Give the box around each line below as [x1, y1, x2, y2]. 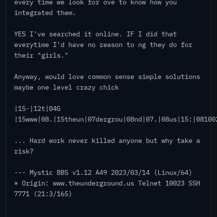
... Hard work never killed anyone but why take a [14, 136, 200, 145]
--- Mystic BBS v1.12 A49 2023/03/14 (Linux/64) [14, 168, 192, 177]
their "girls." [14, 51, 68, 60]
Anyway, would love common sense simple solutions [14, 72, 200, 81]
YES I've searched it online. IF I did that [14, 30, 177, 38]
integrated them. [14, 8, 76, 17]
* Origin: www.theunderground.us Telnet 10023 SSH [14, 179, 200, 187]
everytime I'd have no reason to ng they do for [14, 40, 192, 49]
